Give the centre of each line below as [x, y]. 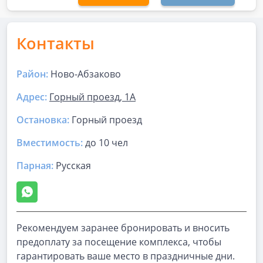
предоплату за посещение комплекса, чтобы [119, 242]
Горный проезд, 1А [92, 97]
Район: [32, 74]
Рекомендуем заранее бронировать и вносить [123, 228]
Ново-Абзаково [86, 74]
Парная [34, 166]
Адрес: [32, 97]
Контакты [55, 43]
